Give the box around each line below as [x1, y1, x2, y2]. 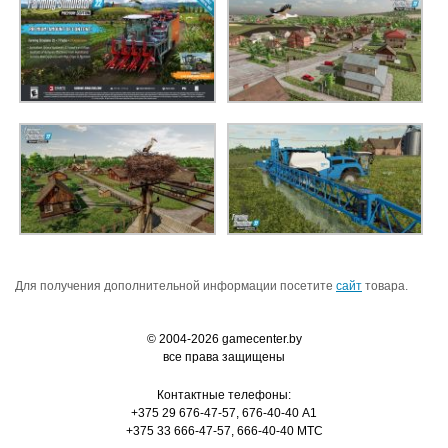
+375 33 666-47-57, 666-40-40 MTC [125, 424, 323, 439]
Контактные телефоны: [157, 388, 291, 403]
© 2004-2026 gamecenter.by [146, 332, 302, 347]
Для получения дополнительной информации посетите [15, 279, 336, 294]
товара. [362, 279, 408, 294]
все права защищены [163, 350, 285, 365]
